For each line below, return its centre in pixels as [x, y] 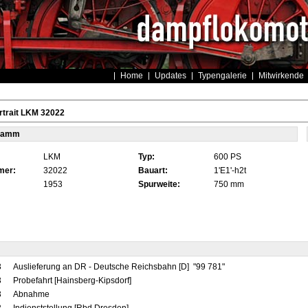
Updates [170, 76]
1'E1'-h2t [230, 170]
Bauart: [153, 170]
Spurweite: [159, 184]
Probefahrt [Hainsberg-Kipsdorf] [72, 280]
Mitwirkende [281, 76]
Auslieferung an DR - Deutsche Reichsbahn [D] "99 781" [120, 267]
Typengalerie [222, 76]
